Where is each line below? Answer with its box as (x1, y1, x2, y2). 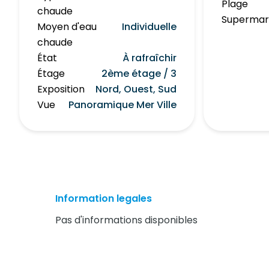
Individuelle (122, 19, 177, 34)
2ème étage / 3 (101, 66, 177, 80)
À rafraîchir (122, 50, 177, 65)
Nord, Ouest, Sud (95, 82, 177, 96)
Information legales (55, 191, 152, 205)
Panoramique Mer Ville (68, 97, 177, 112)
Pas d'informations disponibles (55, 213, 198, 227)
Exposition (37, 82, 85, 96)
